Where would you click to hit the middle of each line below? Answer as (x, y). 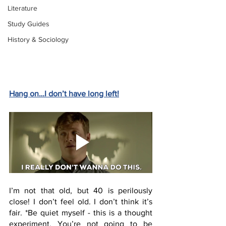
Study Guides (29, 24)
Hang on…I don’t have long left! (64, 94)
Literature (22, 8)
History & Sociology (38, 39)
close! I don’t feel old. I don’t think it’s (81, 201)
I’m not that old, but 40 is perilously (81, 190)
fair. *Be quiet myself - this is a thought (81, 212)
